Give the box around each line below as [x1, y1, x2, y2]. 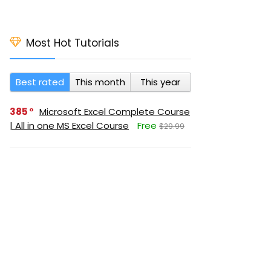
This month [74, 76, 125, 88]
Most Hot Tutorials [26, 36, 119, 50]
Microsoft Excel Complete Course [39, 105, 190, 118]
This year [140, 76, 181, 88]
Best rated [16, 76, 65, 88]
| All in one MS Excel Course [10, 119, 129, 132]
